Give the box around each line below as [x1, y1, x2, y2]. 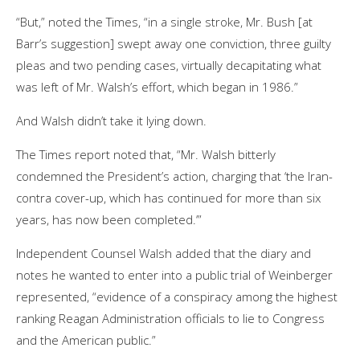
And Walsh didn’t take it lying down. [16, 112, 207, 129]
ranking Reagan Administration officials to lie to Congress [16, 309, 325, 326]
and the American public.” [16, 331, 156, 348]
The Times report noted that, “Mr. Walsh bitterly [16, 145, 276, 162]
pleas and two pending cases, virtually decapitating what [16, 56, 321, 73]
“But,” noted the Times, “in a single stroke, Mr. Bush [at [16, 13, 313, 30]
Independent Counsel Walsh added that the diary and [16, 244, 311, 261]
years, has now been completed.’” [16, 211, 202, 227]
